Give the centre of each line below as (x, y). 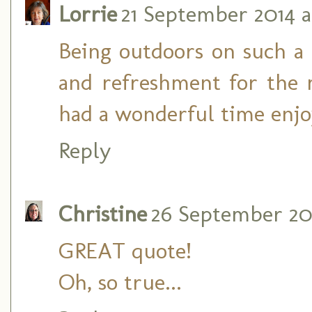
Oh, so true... (120, 282)
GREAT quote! (125, 251)
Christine (103, 214)
